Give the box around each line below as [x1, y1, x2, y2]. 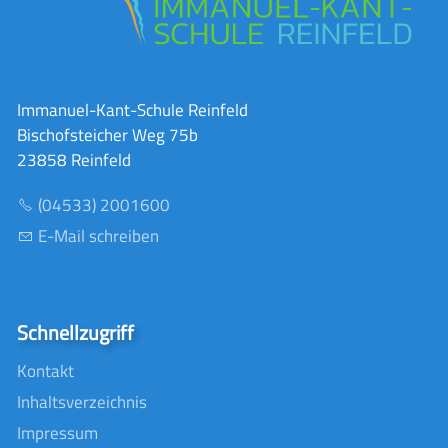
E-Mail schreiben [38, 222, 159, 249]
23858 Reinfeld [17, 146, 131, 173]
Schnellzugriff [17, 316, 134, 348]
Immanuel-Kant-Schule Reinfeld [17, 96, 248, 123]
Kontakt [17, 357, 74, 384]
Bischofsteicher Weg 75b [17, 121, 198, 148]
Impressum [17, 419, 98, 446]
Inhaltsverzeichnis [17, 388, 147, 415]
